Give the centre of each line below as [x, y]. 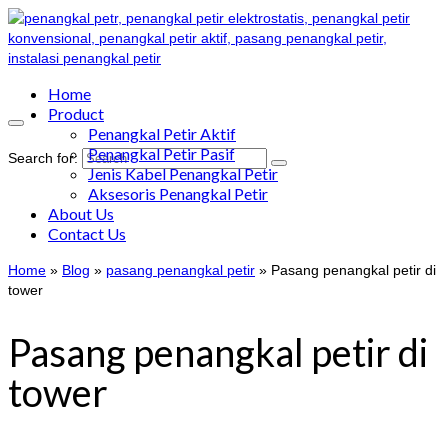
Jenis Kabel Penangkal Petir [183, 173]
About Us [81, 213]
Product [76, 113]
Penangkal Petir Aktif [162, 133]
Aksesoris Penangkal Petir [178, 193]
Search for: [43, 158]
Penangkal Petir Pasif [161, 153]
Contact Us [87, 233]
